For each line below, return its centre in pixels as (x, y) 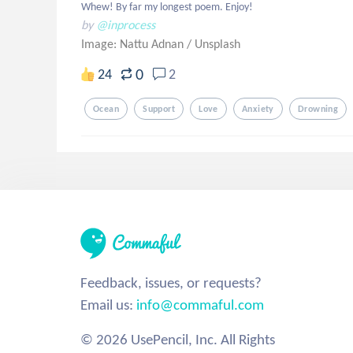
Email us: (108, 305)
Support (159, 109)
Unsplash (217, 44)
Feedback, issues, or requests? (171, 282)
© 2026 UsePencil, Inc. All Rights (178, 339)
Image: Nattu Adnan (134, 44)
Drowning (318, 109)
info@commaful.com (200, 305)
